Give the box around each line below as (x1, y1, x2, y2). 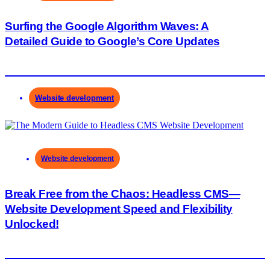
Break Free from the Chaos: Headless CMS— (5, 187, 240, 200)
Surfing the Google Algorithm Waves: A (5, 19, 209, 33)
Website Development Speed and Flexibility (5, 202, 233, 215)
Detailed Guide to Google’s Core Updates (5, 34, 220, 48)
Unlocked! (5, 217, 59, 230)
